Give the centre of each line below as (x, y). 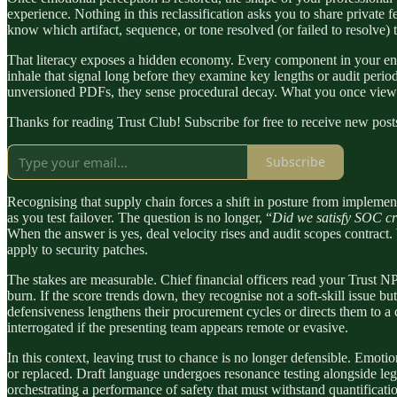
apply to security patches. (78, 249)
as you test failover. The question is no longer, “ (140, 217)
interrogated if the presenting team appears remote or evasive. (178, 327)
